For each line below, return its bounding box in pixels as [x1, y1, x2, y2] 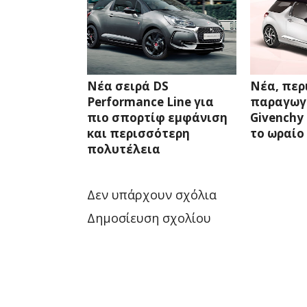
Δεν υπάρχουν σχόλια [87, 186, 217, 203]
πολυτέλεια [87, 140, 160, 157]
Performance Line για [87, 93, 214, 110]
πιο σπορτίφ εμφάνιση [87, 109, 228, 125]
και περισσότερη [87, 125, 190, 141]
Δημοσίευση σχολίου [87, 209, 211, 226]
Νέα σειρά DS [87, 77, 169, 94]
